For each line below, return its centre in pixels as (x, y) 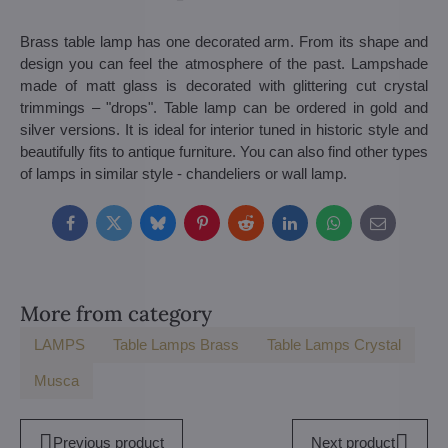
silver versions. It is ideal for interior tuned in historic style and (224, 129)
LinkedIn (316, 229)
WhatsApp (366, 229)
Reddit (265, 229)
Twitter (134, 229)
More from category (116, 313)
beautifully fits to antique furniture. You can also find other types (224, 151)
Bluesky (183, 229)
